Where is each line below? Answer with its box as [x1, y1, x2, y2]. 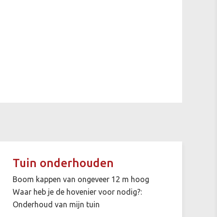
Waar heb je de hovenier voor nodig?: [12, 187, 142, 196]
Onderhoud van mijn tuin [12, 200, 100, 209]
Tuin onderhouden [12, 156, 114, 170]
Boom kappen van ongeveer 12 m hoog [12, 174, 149, 184]
